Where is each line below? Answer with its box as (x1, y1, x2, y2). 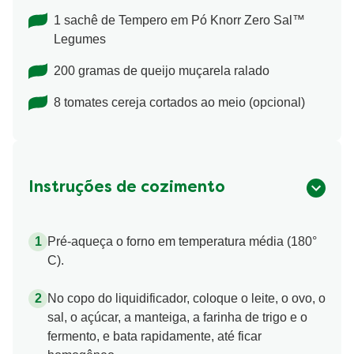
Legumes (54, 32, 106, 46)
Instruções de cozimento (28, 180, 225, 195)
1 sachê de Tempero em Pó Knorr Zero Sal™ (54, 13, 305, 27)
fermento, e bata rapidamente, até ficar (47, 329, 262, 343)
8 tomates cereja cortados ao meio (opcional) (54, 95, 305, 109)
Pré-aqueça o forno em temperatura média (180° (47, 234, 317, 248)
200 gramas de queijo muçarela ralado (54, 63, 269, 77)
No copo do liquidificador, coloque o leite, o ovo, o (47, 291, 326, 305)
